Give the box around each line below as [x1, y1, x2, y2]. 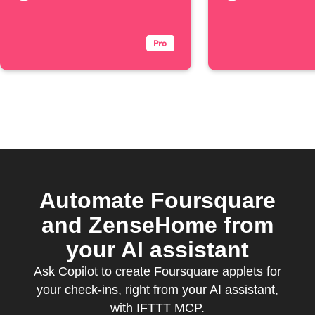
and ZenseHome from [41, 212, 274, 238]
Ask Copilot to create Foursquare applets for [34, 264, 281, 278]
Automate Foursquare [39, 188, 276, 213]
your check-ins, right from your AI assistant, [37, 283, 278, 297]
